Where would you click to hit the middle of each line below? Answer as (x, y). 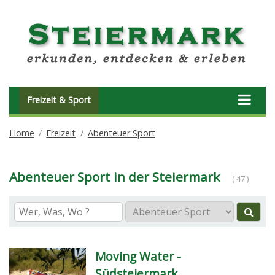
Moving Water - (138, 256)
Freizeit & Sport (59, 100)
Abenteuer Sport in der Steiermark (114, 176)
